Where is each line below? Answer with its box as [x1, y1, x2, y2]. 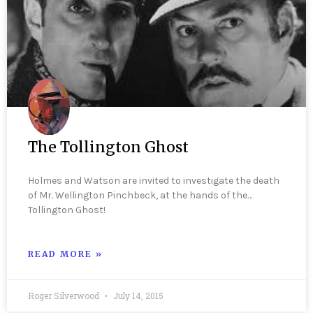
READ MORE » [28, 248, 103, 259]
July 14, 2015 [111, 289, 163, 301]
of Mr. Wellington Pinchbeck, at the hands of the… [28, 189, 252, 201]
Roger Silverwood [28, 289, 101, 301]
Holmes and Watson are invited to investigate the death [28, 174, 279, 187]
